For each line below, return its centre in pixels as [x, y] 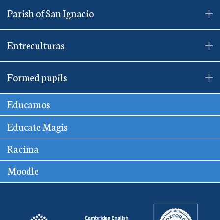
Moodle [23, 170]
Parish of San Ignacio [51, 13]
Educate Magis [38, 126]
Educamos [29, 103]
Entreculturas [36, 44]
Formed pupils [37, 76]
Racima [23, 148]
